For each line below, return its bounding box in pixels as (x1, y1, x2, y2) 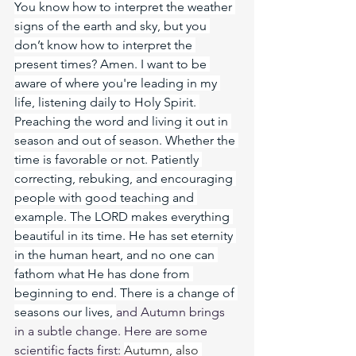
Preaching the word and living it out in (14, 114, 231, 129)
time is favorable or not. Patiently (14, 152, 202, 167)
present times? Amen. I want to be (14, 56, 210, 72)
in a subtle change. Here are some (14, 323, 211, 339)
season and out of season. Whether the (14, 133, 238, 148)
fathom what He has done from (14, 266, 193, 281)
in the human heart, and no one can (14, 247, 218, 262)
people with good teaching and (14, 190, 197, 205)
